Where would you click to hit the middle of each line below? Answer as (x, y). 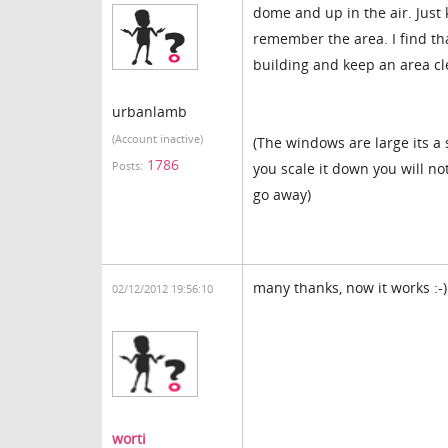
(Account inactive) (157, 139)
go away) (282, 194)
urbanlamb (149, 111)
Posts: (127, 166)
